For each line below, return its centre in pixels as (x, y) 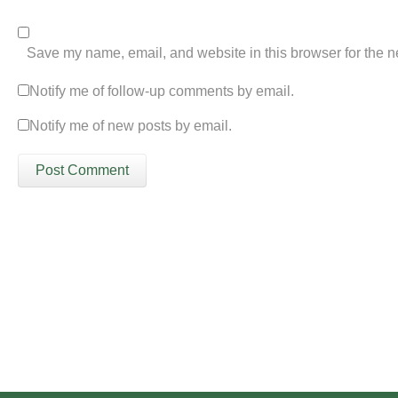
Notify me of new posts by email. (131, 126)
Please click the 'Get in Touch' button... (129, 320)
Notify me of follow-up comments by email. (162, 91)
